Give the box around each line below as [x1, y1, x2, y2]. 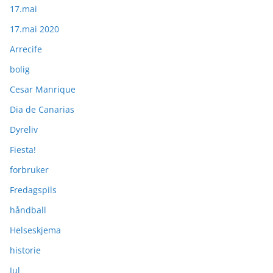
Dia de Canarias [10, 103, 74, 115]
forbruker [10, 163, 49, 175]
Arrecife [10, 43, 42, 55]
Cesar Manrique [10, 83, 76, 95]
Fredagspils [10, 183, 57, 196]
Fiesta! [10, 143, 36, 155]
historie [10, 244, 41, 256]
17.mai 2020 [10, 23, 59, 35]
